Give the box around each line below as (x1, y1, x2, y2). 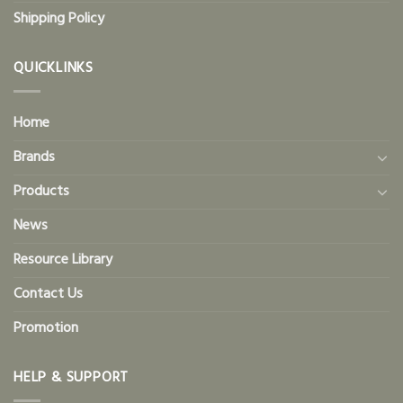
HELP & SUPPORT (13, 365, 130, 390)
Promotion (13, 316, 78, 340)
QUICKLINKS (13, 57, 94, 81)
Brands (13, 145, 55, 169)
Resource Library (13, 247, 112, 272)
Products (13, 179, 69, 203)
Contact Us (13, 282, 83, 306)
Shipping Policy (13, 7, 104, 31)
